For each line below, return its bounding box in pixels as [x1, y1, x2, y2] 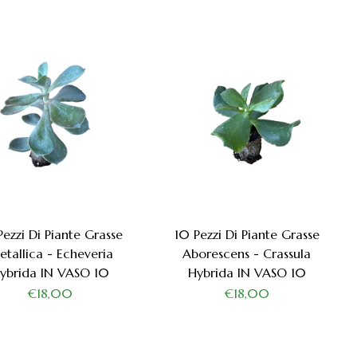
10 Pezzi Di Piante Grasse [174, 226, 320, 243]
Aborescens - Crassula [182, 245, 312, 262]
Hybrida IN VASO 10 [187, 265, 306, 281]
